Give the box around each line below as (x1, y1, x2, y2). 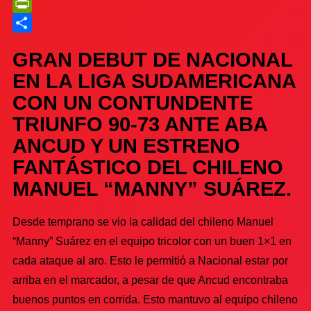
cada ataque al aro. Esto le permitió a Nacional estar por (12, 254, 288, 267)
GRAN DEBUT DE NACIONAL (12, 49, 292, 72)
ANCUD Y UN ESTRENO (12, 135, 240, 158)
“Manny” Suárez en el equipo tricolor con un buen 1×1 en (12, 235, 292, 247)
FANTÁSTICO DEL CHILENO (12, 156, 283, 179)
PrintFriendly (12, 17, 76, 29)
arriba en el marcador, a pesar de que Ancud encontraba (12, 274, 288, 286)
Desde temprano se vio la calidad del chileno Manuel (12, 215, 274, 228)
